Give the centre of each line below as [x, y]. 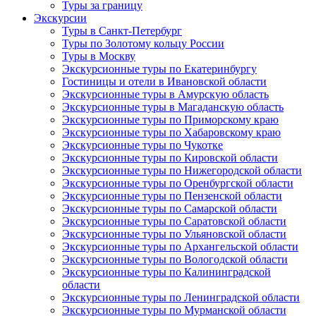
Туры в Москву [99, 56]
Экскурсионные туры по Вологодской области [175, 260]
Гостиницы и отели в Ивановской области [164, 82]
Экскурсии [60, 18]
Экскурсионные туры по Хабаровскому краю [171, 133]
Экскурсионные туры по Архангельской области [180, 247]
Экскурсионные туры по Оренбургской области [178, 183]
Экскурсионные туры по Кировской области [170, 158]
